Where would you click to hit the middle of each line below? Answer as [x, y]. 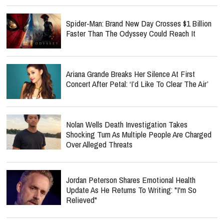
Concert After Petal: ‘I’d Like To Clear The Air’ [137, 84]
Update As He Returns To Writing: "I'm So [131, 190]
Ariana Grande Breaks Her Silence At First [130, 74]
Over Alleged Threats [99, 144]
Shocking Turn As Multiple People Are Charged [139, 134]
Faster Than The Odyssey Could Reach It [131, 33]
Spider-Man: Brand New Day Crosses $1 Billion [139, 23]
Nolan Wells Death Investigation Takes [127, 124]
